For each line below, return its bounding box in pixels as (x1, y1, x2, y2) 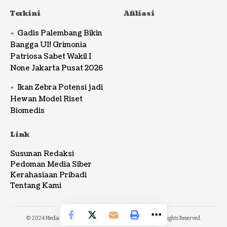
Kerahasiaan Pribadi (10, 170, 87, 180)
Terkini (10, 9, 41, 19)
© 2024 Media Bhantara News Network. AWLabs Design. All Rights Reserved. (26, 215, 201, 222)
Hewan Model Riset (10, 94, 83, 104)
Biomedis (10, 106, 45, 116)
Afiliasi (124, 9, 155, 19)
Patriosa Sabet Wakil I (10, 52, 91, 62)
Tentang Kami (10, 181, 61, 191)
